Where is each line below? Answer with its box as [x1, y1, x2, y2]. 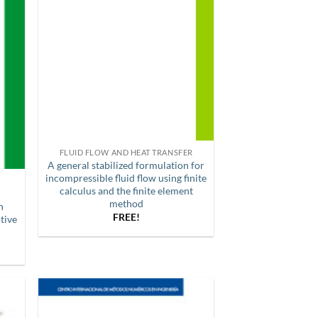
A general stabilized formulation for [48, 159, 205, 171]
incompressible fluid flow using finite [45, 172, 207, 184]
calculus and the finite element [59, 185, 193, 197]
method [109, 197, 143, 209]
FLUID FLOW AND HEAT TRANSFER [59, 148, 193, 158]
